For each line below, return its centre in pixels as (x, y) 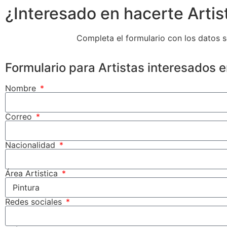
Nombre (22, 88)
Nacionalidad (31, 145)
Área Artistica (33, 173)
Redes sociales (35, 201)
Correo (20, 116)
